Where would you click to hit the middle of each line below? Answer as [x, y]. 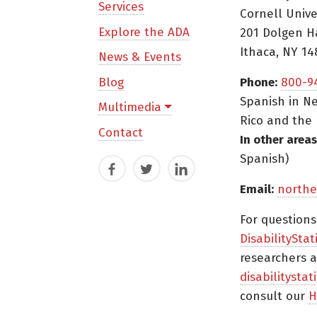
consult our [275, 296]
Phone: [259, 82]
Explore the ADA [144, 32]
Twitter [156, 172]
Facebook [128, 172]
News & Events [140, 57]
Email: [257, 189]
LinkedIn [195, 172]
